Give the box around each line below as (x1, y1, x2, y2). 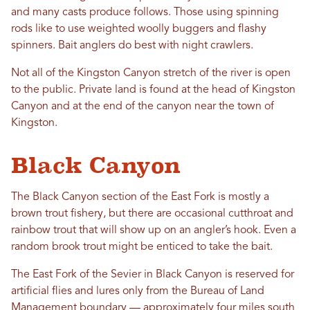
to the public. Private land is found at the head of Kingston (11, 84, 295, 96)
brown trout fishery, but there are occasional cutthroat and (11, 208, 293, 220)
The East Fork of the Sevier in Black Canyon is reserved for (11, 269, 294, 281)
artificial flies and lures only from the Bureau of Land (11, 286, 264, 298)
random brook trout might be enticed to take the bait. (11, 241, 273, 253)
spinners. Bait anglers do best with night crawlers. (11, 40, 253, 52)
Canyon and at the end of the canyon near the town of (11, 101, 274, 113)
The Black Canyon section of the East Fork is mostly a (11, 192, 269, 203)
